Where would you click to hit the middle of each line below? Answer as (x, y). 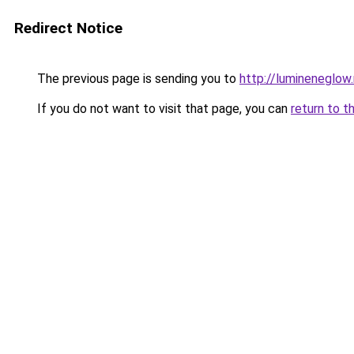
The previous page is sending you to (137, 79)
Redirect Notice (68, 28)
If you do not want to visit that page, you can (162, 109)
